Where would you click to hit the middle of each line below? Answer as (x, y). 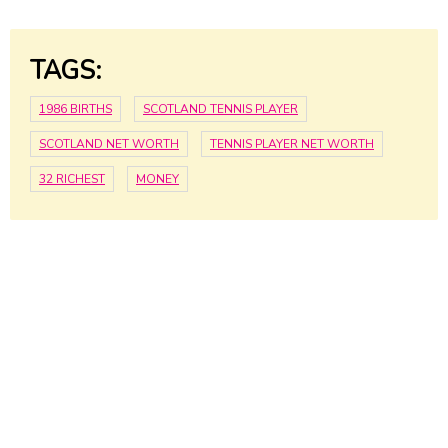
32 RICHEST (72, 179)
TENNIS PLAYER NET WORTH (292, 144)
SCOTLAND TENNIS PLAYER (220, 109)
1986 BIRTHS (75, 109)
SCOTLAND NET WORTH (109, 144)
